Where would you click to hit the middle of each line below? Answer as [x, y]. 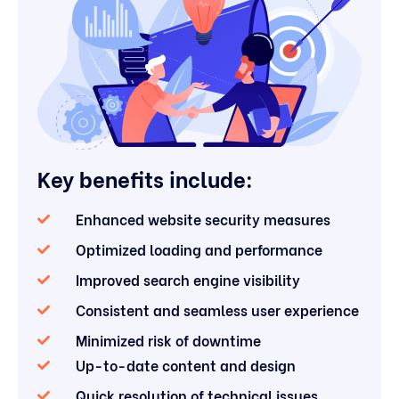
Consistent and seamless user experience [217, 309]
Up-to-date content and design [185, 364]
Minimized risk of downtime [168, 339]
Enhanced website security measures [203, 218]
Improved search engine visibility [187, 279]
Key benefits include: [146, 177]
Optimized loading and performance [199, 248]
